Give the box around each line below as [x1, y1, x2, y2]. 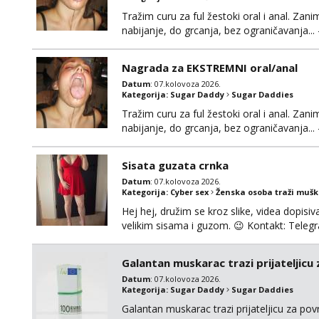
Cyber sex [170, 187, 209, 197]
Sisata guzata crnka [122, 158, 229, 172]
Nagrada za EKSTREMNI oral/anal [122, 61, 298, 75]
